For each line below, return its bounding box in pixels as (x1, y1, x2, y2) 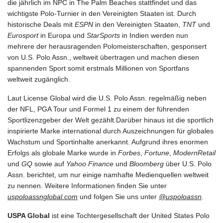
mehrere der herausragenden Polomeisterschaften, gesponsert (7, 42, 207, 51)
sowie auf (32, 160, 66, 168)
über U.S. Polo (164, 160, 212, 168)
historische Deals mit (7, 20, 75, 29)
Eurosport (7, 31, 38, 40)
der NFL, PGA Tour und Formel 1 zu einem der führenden (7, 105, 189, 113)
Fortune (144, 149, 169, 157)
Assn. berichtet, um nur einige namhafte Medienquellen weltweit (7, 171, 209, 179)
